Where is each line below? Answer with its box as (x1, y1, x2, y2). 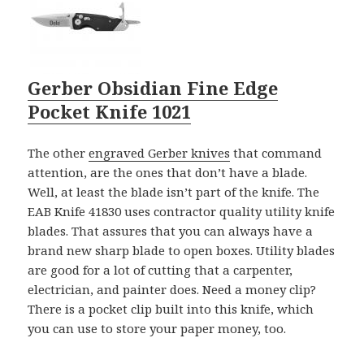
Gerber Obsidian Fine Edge (28, 75, 279, 100)
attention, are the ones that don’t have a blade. (28, 163, 308, 180)
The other (28, 144, 89, 161)
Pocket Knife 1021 (28, 98, 192, 123)
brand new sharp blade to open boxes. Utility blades (28, 241, 336, 258)
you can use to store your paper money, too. (28, 319, 287, 336)
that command (230, 144, 323, 161)
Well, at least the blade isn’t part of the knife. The (28, 183, 320, 200)
